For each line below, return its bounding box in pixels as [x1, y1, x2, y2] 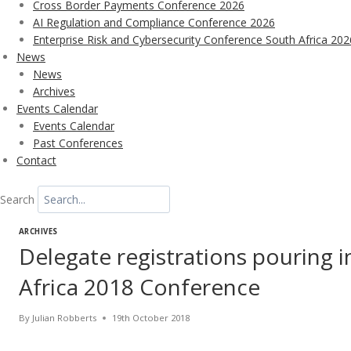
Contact [16, 153, 56, 168]
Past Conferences [33, 136, 123, 150]
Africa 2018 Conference [19, 272, 260, 302]
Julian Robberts [32, 312, 97, 324]
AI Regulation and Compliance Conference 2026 [33, 15, 275, 30]
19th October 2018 [112, 312, 190, 324]
